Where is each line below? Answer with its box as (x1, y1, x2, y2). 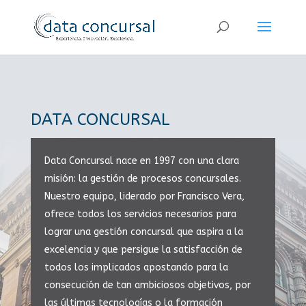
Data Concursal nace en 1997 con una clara (44, 155, 239, 167)
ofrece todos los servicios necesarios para (44, 208, 236, 220)
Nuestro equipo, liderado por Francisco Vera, (44, 191, 245, 202)
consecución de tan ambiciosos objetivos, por (44, 279, 251, 291)
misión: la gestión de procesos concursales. (44, 173, 241, 184)
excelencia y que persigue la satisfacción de (44, 244, 242, 255)
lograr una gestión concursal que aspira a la (44, 226, 243, 238)
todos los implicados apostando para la (44, 262, 228, 273)
